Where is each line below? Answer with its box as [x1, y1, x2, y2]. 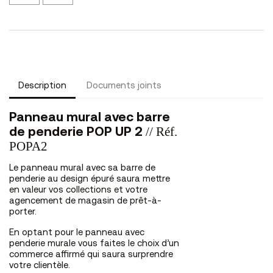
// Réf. [146, 124, 177, 139]
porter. [9, 207, 37, 217]
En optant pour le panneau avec [9, 228, 144, 238]
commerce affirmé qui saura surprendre [9, 250, 173, 260]
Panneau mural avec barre [9, 111, 170, 124]
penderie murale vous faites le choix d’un [9, 239, 179, 249]
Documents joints [87, 82, 162, 91]
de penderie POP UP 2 [9, 126, 146, 139]
